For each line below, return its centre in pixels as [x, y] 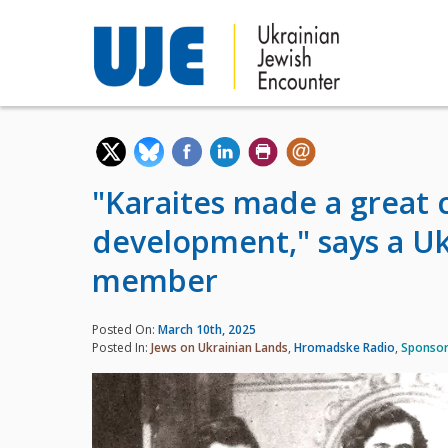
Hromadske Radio [344, 348]
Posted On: [125, 330]
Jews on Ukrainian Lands [219, 348]
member [155, 280]
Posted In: [121, 348]
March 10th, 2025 [207, 330]
